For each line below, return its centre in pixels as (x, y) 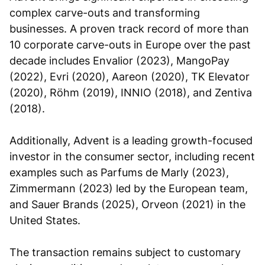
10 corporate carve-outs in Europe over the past (130, 45)
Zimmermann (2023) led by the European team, (129, 189)
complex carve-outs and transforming (105, 13)
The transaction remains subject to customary (125, 253)
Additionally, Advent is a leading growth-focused (131, 141)
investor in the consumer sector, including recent (132, 157)
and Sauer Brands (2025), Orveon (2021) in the (127, 205)
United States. (45, 221)
